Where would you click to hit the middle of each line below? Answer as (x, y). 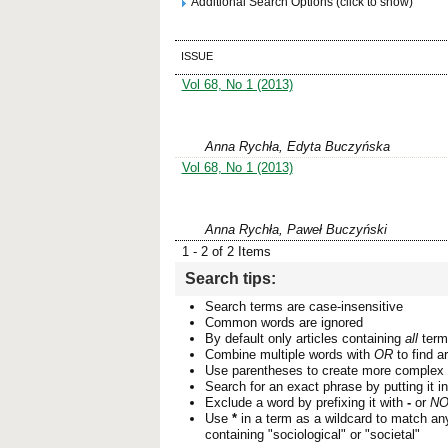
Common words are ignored (284, 323)
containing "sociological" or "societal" (312, 435)
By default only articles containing (305, 339)
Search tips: (230, 279)
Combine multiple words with (289, 355)
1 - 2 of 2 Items (226, 252)
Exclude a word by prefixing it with (306, 403)
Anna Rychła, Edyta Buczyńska (297, 147)
